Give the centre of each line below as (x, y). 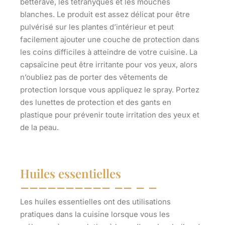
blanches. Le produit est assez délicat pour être (105, 14)
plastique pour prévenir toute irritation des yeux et (110, 115)
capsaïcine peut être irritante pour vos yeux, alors (109, 64)
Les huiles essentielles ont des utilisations (95, 201)
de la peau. (39, 127)
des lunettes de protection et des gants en (96, 102)
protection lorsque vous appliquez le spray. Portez (110, 89)
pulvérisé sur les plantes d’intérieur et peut (97, 27)
